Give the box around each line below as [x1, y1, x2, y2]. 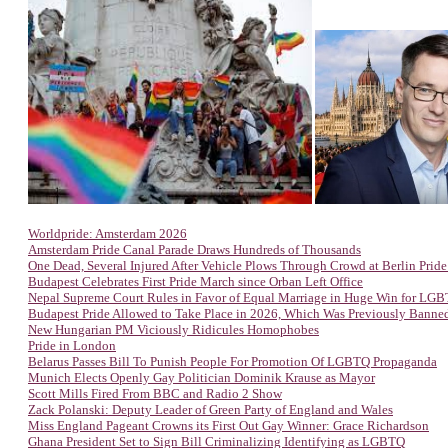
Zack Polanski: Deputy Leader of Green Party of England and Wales [28, 402, 393, 417]
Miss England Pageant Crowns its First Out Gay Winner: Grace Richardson [28, 418, 429, 433]
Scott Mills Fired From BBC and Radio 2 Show [28, 386, 282, 401]
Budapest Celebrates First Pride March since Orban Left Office [28, 274, 363, 289]
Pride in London [28, 338, 116, 353]
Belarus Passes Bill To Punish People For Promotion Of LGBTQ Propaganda [28, 354, 437, 369]
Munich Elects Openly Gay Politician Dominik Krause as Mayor [28, 370, 375, 385]
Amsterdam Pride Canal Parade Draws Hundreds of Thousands [28, 242, 361, 257]
